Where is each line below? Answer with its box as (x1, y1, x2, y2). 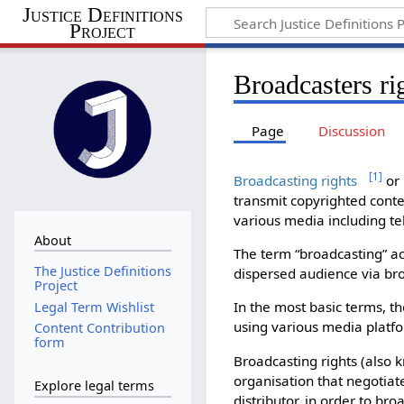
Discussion (317, 121, 385, 140)
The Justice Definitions (33, 262, 171, 280)
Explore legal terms (33, 377, 154, 395)
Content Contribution (33, 318, 165, 336)
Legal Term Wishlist (33, 298, 154, 316)
